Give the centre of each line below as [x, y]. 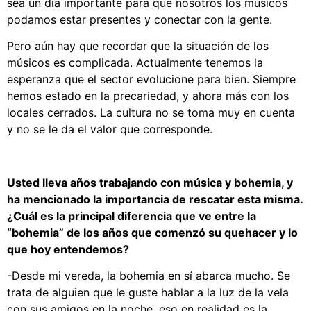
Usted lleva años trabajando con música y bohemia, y [150, 182]
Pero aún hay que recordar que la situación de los [138, 45]
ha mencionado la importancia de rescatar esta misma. [155, 199]
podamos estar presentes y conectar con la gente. [140, 19]
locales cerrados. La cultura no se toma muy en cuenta [151, 112]
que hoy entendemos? [68, 249]
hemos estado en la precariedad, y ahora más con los [148, 95]
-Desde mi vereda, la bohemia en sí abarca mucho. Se [149, 276]
